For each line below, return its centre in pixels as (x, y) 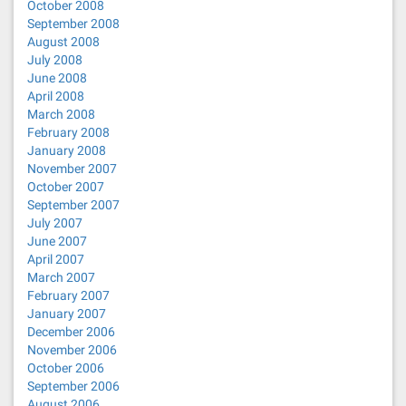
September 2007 (73, 205)
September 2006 (73, 386)
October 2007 (66, 187)
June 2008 (57, 78)
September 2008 (73, 24)
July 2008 (55, 60)
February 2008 (68, 132)
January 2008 (67, 150)
